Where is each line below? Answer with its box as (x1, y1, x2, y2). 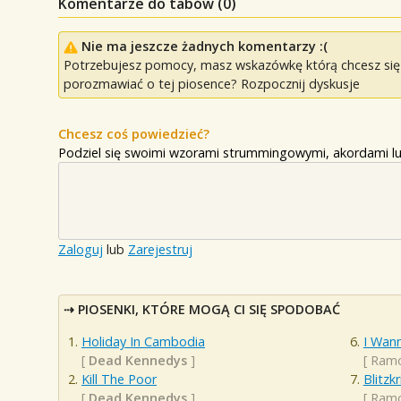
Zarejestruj (128, 241, 192, 259)
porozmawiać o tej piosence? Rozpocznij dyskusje (64, 75, 360, 93)
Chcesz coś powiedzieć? (58, 125, 209, 143)
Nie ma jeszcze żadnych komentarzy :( (81, 38, 328, 55)
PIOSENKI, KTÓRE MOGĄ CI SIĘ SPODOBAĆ (78, 301, 340, 319)
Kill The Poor (81, 370, 157, 388)
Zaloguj (58, 241, 103, 259)
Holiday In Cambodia (81, 332, 205, 350)
